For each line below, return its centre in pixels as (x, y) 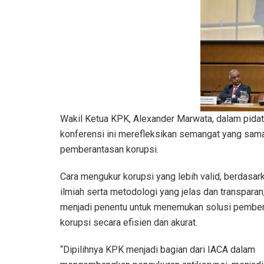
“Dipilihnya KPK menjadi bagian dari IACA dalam (158, 250)
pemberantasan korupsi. (109, 150)
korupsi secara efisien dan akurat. (129, 223)
